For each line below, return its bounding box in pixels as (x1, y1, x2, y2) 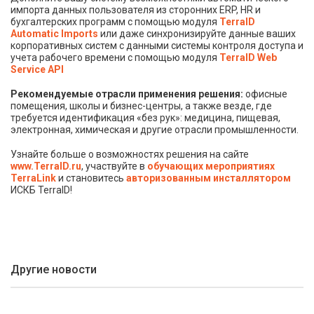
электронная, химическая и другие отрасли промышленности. (11, 123, 299, 135)
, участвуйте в (81, 160, 147, 172)
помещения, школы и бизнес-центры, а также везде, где (11, 100, 272, 111)
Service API (11, 63, 64, 75)
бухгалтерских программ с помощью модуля (11, 15, 219, 27)
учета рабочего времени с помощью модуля (11, 51, 219, 63)
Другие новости (11, 262, 97, 276)
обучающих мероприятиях (147, 160, 275, 172)
